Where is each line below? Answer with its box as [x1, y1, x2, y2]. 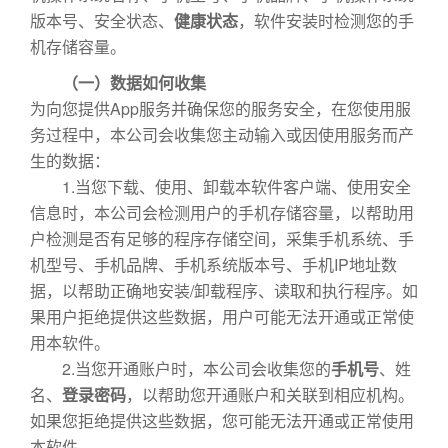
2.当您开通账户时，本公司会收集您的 [30, 357, 331, 380]
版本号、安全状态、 [30, 9, 174, 32]
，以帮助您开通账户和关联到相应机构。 [126, 383, 414, 406]
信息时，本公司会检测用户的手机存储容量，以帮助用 [30, 201, 414, 224]
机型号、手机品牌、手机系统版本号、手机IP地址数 [30, 253, 397, 276]
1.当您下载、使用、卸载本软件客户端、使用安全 [30, 175, 411, 198]
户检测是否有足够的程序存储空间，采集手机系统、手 [30, 227, 414, 250]
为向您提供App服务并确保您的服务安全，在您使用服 [30, 97, 411, 120]
